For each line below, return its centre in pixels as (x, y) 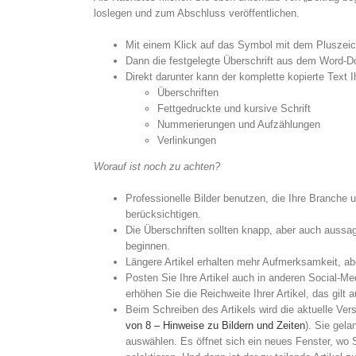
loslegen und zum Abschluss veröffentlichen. (196, 13)
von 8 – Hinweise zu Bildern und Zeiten (215, 325)
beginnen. (147, 246)
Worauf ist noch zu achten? (157, 166)
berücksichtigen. (163, 214)
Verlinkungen (186, 140)
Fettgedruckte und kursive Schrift (234, 108)
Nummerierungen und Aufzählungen (238, 124)
